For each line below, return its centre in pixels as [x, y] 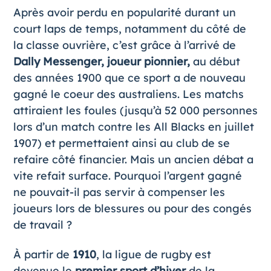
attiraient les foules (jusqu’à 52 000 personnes [135, 110]
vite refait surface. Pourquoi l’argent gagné [127, 176]
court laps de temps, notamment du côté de [129, 29]
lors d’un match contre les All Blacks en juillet [133, 127]
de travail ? [42, 225]
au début [215, 61]
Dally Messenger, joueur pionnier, [101, 61]
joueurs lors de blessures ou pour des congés [132, 208]
